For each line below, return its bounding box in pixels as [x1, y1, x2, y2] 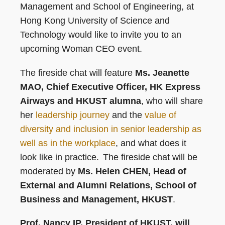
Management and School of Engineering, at [20, 1, 194, 12]
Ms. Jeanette [135, 67, 189, 78]
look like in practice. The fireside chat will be [20, 152, 197, 162]
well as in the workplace [20, 138, 116, 148]
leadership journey [36, 109, 109, 120]
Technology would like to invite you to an [20, 29, 181, 40]
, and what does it [116, 138, 186, 148]
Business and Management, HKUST [20, 194, 173, 204]
